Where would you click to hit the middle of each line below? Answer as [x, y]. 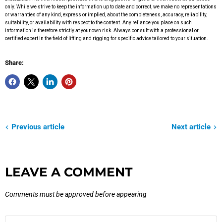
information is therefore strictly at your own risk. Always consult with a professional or [102, 31]
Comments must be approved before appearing [76, 194]
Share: [14, 63]
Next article [191, 127]
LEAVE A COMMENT [69, 172]
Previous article [38, 127]
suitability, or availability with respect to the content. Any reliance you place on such [98, 23]
